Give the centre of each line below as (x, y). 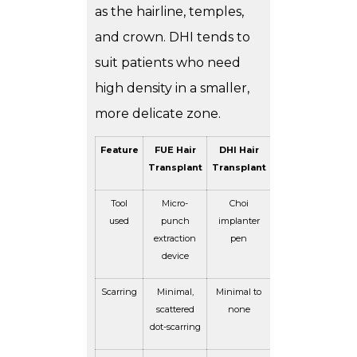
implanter (239, 221)
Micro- (175, 204)
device (175, 256)
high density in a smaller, (172, 88)
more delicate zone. (158, 114)
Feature (119, 150)
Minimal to (239, 292)
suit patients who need (168, 63)
